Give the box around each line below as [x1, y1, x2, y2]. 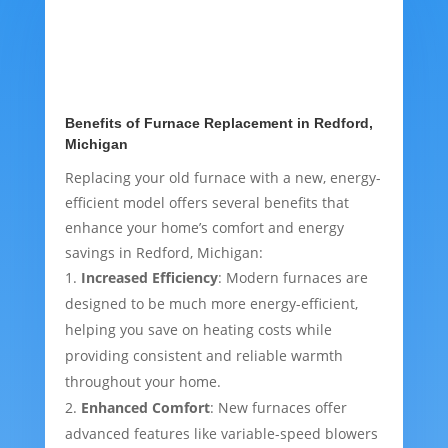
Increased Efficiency [80, 268, 218, 288]
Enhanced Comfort [80, 398, 210, 418]
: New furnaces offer [209, 398, 347, 418]
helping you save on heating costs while [64, 320, 332, 340]
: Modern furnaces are [217, 268, 368, 288]
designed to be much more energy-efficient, [64, 294, 358, 314]
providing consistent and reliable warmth [64, 346, 343, 366]
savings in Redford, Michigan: [64, 243, 263, 263]
